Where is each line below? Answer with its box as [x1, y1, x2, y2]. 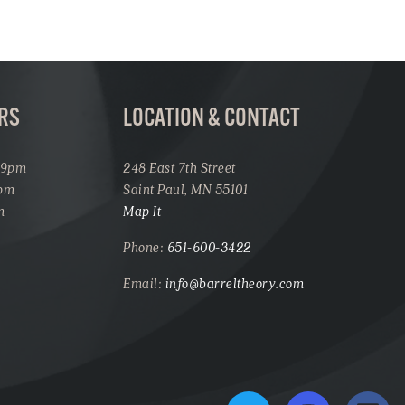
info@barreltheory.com [165, 273, 304, 292]
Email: [123, 273, 165, 292]
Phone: [123, 237, 167, 256]
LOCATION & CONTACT [123, 106, 300, 132]
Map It [123, 201, 161, 220]
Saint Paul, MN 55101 [123, 179, 248, 198]
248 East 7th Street [123, 157, 236, 176]
